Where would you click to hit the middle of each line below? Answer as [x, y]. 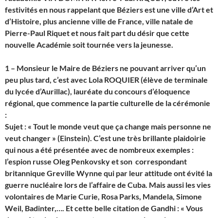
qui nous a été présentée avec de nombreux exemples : [99, 149]
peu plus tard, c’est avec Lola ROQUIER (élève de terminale [106, 79]
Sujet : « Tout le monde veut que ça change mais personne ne [108, 126]
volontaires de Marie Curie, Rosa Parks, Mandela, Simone [103, 196]
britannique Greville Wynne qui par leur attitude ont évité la [109, 173]
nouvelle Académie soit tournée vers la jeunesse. [89, 44]
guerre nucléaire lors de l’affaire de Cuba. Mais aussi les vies [108, 184]
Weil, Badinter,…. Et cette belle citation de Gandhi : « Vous [104, 208]
